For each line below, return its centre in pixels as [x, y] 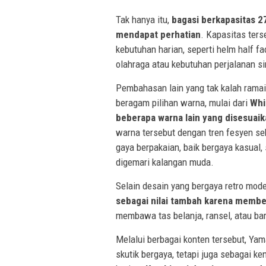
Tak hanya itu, [144, 19]
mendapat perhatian [158, 34]
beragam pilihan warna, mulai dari [183, 102]
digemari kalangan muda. [165, 162]
